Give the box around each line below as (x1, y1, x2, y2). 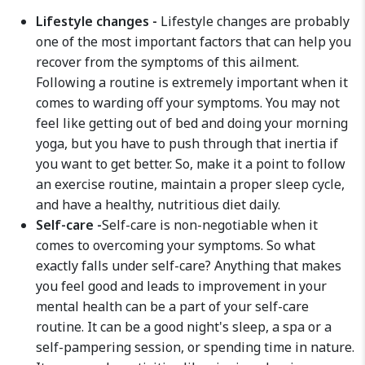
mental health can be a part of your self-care (36, 297, 309, 315)
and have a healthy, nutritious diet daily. (36, 196, 280, 213)
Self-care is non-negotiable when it (102, 216, 318, 234)
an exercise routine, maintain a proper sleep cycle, (36, 175, 345, 193)
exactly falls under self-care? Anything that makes (36, 257, 341, 275)
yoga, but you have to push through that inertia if (36, 134, 338, 152)
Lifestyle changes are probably (157, 12, 350, 30)
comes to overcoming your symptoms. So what (36, 236, 315, 254)
